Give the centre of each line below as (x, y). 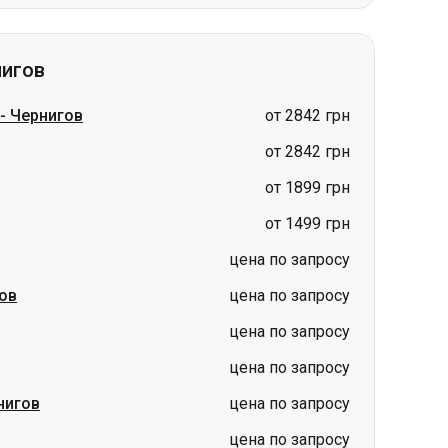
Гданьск (55, 410)
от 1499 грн (307, 118)
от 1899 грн (307, 82)
